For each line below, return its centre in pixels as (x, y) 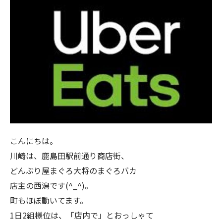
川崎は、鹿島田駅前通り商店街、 (69, 156)
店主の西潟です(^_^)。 (51, 186)
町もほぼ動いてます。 (49, 200)
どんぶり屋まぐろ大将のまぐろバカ (73, 171)
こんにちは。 (34, 141)
